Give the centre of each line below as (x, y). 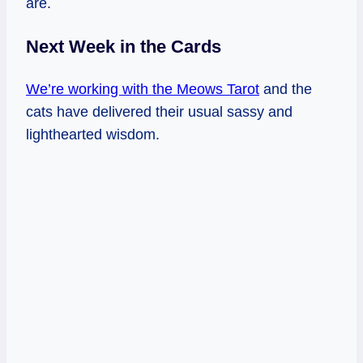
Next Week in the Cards (124, 46)
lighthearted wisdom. (93, 134)
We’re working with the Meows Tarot (143, 89)
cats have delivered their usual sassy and (159, 111)
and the (286, 89)
